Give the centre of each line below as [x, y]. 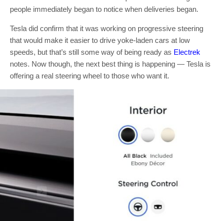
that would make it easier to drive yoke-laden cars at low [100, 40]
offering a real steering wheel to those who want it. [90, 75]
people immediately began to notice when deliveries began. [104, 9]
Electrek [187, 52]
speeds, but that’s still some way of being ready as [92, 52]
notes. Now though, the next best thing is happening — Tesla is [110, 64]
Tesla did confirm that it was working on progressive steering [107, 28]
